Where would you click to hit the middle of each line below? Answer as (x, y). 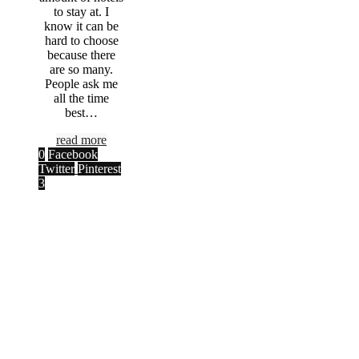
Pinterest (99, 169)
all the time (82, 99)
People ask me (82, 84)
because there (82, 55)
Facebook (73, 155)
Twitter (56, 169)
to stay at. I (82, 12)
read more (82, 140)
